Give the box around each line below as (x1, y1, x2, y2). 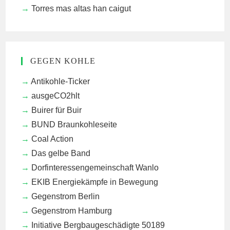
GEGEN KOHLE (30, 56, 96, 65)
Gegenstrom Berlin (31, 191, 100, 201)
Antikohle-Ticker (31, 76, 90, 86)
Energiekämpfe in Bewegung (50, 177, 159, 186)
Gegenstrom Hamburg (31, 206, 112, 215)
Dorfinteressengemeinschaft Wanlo (31, 163, 159, 172)
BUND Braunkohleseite (31, 120, 118, 129)
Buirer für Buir (31, 105, 82, 114)
